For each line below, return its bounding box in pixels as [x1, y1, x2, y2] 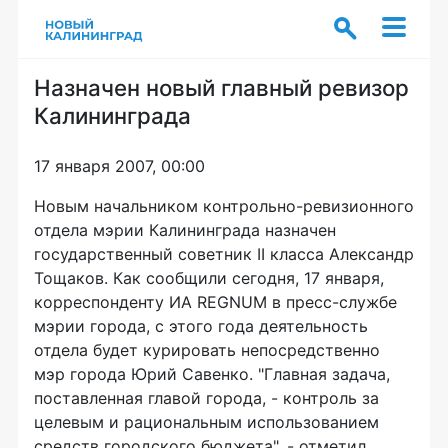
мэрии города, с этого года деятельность [34, 316, 368, 336]
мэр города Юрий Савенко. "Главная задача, [34, 364, 390, 384]
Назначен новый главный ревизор [34, 74, 409, 101]
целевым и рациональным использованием [34, 412, 379, 432]
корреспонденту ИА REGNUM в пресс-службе [34, 292, 397, 312]
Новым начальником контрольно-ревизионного [34, 196, 414, 216]
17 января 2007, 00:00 [34, 156, 205, 176]
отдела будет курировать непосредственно [34, 340, 380, 360]
